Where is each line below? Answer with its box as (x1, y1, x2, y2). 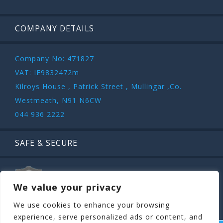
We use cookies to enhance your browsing (13, 200, 170, 210)
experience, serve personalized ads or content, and (13, 212, 203, 222)
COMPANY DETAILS (15, 23, 94, 34)
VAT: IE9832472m (15, 67, 79, 77)
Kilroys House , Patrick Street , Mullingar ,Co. (15, 81, 182, 91)
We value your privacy (13, 181, 121, 193)
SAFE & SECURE (15, 137, 78, 148)
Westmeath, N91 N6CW (15, 95, 102, 105)
